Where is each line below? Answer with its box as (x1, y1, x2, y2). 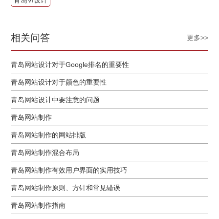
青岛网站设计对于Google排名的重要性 (11, 60, 130, 68)
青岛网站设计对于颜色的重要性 (11, 78, 107, 86)
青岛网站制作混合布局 (11, 148, 80, 156)
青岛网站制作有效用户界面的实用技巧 (11, 166, 128, 174)
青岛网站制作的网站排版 (11, 131, 87, 139)
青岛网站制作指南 (11, 201, 66, 209)
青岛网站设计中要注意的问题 (11, 95, 100, 104)
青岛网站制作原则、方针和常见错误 (11, 183, 121, 192)
